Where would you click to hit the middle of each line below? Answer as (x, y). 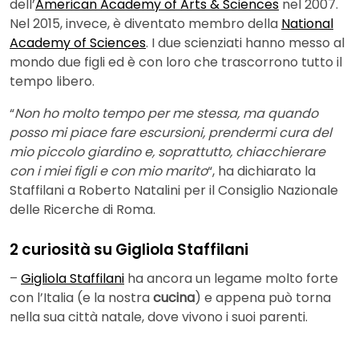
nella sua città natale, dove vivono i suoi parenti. (159, 317)
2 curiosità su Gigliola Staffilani (129, 250)
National (307, 24)
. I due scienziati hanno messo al (245, 43)
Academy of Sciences (78, 43)
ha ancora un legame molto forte (231, 278)
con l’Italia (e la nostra (81, 297)
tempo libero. (52, 82)
